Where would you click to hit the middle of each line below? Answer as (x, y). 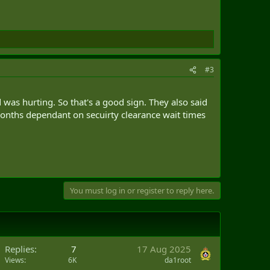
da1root (178, 260)
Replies (20, 249)
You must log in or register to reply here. (142, 190)
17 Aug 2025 (164, 249)
